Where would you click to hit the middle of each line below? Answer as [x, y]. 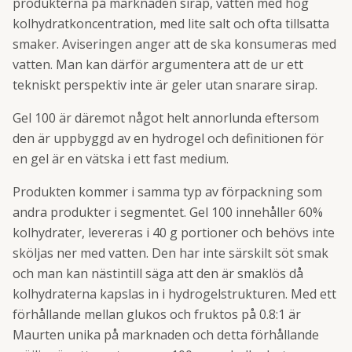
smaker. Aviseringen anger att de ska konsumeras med [174, 44]
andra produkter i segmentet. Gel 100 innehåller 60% [168, 212]
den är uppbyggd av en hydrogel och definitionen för [168, 138]
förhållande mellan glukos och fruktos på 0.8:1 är [157, 314]
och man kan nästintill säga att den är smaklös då [158, 273]
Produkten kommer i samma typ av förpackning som [167, 192]
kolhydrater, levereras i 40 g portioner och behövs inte [174, 233]
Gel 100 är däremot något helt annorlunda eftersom [166, 118]
